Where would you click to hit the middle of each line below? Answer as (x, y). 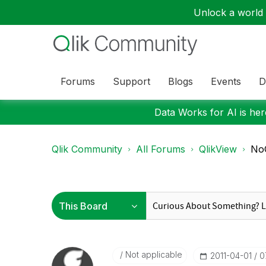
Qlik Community (87, 149)
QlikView (218, 149)
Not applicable (152, 254)
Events (226, 81)
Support (132, 81)
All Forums (161, 149)
